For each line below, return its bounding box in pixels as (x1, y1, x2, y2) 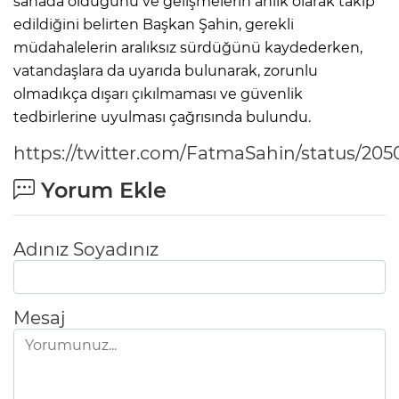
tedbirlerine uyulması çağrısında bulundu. (13, 108, 311, 126)
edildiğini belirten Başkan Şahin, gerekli (13, 15, 294, 33)
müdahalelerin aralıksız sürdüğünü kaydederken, (13, 38, 362, 56)
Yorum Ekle (35, 176, 167, 203)
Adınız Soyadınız (13, 238, 159, 260)
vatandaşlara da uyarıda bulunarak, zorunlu (13, 61, 318, 79)
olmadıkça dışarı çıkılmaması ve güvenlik (13, 85, 303, 102)
